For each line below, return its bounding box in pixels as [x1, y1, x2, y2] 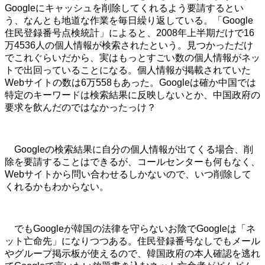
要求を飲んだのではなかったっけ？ [5, 102, 156, 113]
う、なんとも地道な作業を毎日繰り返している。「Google [5, 15, 253, 26]
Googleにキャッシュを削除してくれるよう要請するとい [5, 3, 244, 14]
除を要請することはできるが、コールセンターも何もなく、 [5, 157, 260, 167]
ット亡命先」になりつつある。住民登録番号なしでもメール [5, 236, 260, 247]
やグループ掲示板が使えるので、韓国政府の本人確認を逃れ [5, 248, 260, 259]
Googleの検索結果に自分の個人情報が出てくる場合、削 [5, 144, 253, 155]
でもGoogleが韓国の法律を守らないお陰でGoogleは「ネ [5, 224, 256, 234]
